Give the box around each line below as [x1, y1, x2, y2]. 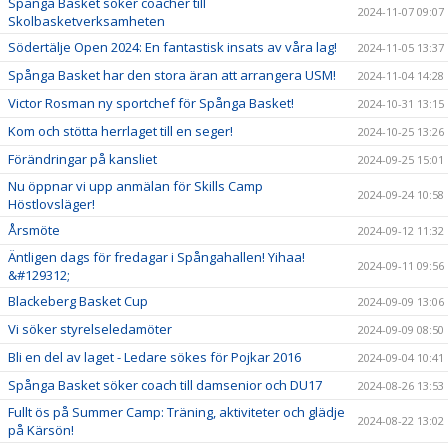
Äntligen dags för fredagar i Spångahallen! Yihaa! [8, 248, 305, 266]
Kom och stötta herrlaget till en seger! [8, 122, 233, 140]
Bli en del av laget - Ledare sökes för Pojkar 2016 [8, 348, 301, 366]
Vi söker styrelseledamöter [8, 320, 172, 338]
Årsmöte [8, 221, 60, 239]
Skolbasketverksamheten [8, 12, 165, 30]
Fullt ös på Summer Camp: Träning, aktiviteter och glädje [8, 403, 345, 421]
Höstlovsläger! [8, 195, 95, 213]
